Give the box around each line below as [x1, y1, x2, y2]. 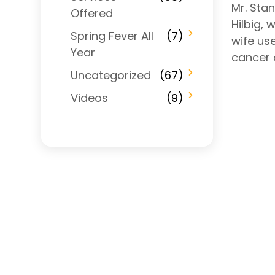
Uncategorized [71, 67, 151, 83]
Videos [71, 90, 108, 106]
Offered [71, 5, 113, 21]
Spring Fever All [71, 28, 153, 44]
